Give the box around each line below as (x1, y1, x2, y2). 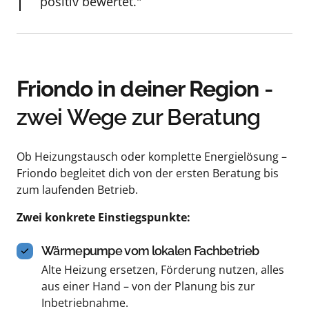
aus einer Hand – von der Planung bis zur (41, 279, 255, 295)
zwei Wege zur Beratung (17, 104, 261, 130)
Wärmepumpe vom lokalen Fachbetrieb (41, 243, 259, 259)
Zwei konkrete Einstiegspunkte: (17, 210, 190, 226)
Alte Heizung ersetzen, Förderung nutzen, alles (41, 262, 284, 278)
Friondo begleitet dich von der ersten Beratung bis (17, 166, 279, 181)
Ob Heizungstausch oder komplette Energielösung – (17, 149, 287, 165)
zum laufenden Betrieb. (17, 182, 138, 198)
